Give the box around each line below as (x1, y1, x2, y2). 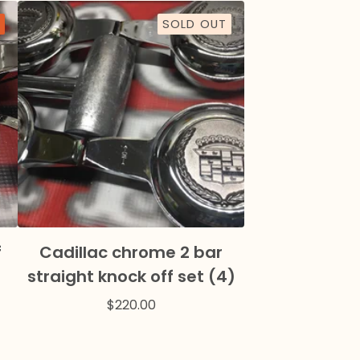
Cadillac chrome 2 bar (39, 240, 223, 264)
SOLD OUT (162, 14, 227, 32)
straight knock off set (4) (27, 264, 235, 288)
